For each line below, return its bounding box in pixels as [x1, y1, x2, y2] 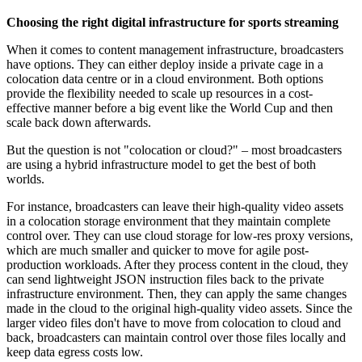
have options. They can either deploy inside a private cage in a [6, 57, 323, 71]
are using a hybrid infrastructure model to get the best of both [6, 157, 316, 171]
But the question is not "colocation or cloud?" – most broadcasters [6, 142, 342, 157]
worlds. [6, 171, 48, 186]
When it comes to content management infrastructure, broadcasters [6, 42, 343, 57]
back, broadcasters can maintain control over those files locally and [6, 330, 346, 344]
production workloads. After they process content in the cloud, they [6, 257, 348, 271]
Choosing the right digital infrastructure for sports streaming [6, 15, 339, 29]
